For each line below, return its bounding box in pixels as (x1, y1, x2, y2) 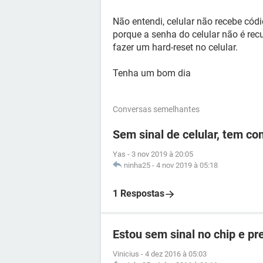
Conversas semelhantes (113, 104, 200, 114)
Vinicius (113, 249, 139, 258)
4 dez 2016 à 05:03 (145, 249, 207, 258)
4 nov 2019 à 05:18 (156, 161, 218, 170)
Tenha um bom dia (113, 68, 191, 79)
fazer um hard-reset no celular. (113, 42, 238, 53)
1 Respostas (113, 188, 164, 199)
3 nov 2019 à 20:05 (131, 150, 193, 159)
